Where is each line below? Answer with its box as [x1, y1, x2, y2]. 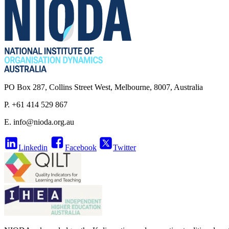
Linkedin [18, 143, 48, 152]
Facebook [65, 143, 97, 152]
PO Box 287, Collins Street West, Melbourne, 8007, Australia [4, 82, 203, 91]
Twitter [113, 143, 136, 152]
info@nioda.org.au [13, 117, 74, 126]
